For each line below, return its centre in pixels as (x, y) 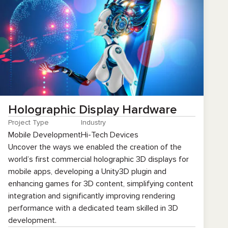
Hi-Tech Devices (110, 135)
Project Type (28, 122)
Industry (93, 122)
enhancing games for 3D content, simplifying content (101, 184)
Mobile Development (45, 135)
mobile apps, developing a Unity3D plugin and (87, 172)
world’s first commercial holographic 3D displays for (98, 159)
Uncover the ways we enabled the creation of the (95, 147)
